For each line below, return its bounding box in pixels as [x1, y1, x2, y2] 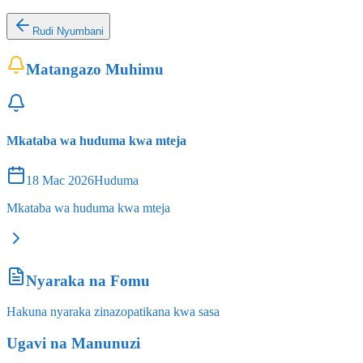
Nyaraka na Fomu [26, 271, 150, 289]
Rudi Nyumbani [32, 24, 104, 37]
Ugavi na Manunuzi [6, 334, 140, 352]
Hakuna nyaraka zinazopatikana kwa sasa [6, 305, 220, 319]
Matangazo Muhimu [26, 60, 164, 78]
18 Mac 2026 [26, 173, 94, 187]
